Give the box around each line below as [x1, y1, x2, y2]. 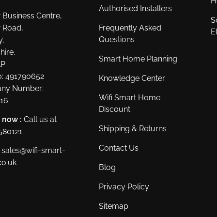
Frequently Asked [99, 23, 162, 32]
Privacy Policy [99, 182, 150, 191]
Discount [99, 104, 131, 114]
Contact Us [99, 143, 139, 153]
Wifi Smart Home [99, 93, 161, 102]
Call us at [24, 114, 57, 124]
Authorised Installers [99, 3, 172, 13]
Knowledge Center [99, 73, 166, 83]
